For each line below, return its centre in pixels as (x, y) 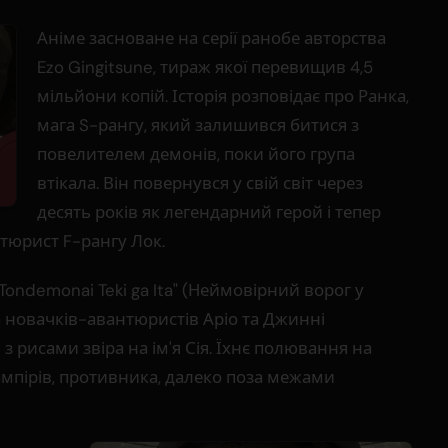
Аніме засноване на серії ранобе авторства (211, 38)
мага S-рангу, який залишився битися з (198, 125)
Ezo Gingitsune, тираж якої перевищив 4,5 (205, 67)
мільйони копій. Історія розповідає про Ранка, (223, 96)
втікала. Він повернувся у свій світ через (200, 183)
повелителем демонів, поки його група (196, 154)
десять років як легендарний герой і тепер (209, 212)
